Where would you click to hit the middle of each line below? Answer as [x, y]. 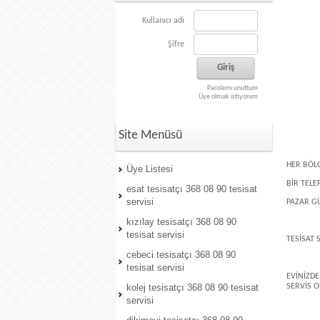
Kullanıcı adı [163, 21]
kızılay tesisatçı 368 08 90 [181, 222]
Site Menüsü [150, 135]
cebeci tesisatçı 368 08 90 [181, 255]
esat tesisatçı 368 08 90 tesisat [192, 189]
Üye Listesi [150, 169]
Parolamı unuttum [232, 88]
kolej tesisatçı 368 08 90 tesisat [192, 287]
